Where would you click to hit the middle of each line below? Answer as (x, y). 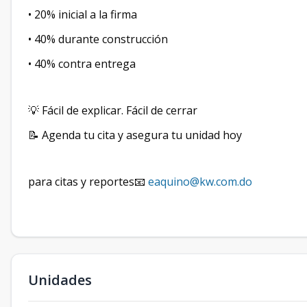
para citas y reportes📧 (88, 182)
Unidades (60, 280)
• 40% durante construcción (98, 39)
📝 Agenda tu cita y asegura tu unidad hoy (135, 135)
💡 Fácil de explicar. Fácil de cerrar (113, 110)
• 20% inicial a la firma (83, 14)
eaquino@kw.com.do (200, 182)
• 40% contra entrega (82, 64)
